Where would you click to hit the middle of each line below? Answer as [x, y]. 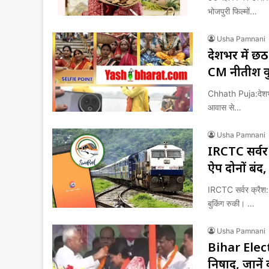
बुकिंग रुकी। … [231, 203]
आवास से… [225, 107]
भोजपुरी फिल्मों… [232, 11]
